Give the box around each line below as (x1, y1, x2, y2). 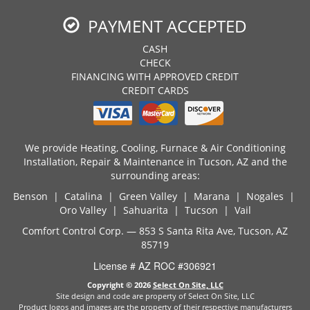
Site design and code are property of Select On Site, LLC (55, 291, 255, 302)
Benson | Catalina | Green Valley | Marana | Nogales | (12, 190, 298, 203)
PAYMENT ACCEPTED (80, 15, 247, 38)
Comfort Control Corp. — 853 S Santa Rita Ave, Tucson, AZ (22, 224, 288, 238)
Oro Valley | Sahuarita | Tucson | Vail (59, 203, 251, 217)
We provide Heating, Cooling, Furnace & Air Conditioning (24, 141, 286, 155)
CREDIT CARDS (121, 84, 189, 98)
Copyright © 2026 (86, 280, 153, 291)
